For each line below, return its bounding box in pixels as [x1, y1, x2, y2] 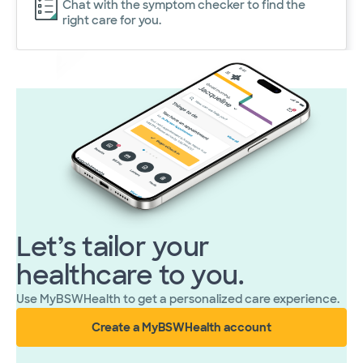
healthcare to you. [16, 258, 243, 293]
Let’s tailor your [16, 230, 210, 265]
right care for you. [62, 12, 161, 28]
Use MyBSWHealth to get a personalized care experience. [16, 292, 340, 307]
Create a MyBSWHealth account [92, 320, 271, 335]
